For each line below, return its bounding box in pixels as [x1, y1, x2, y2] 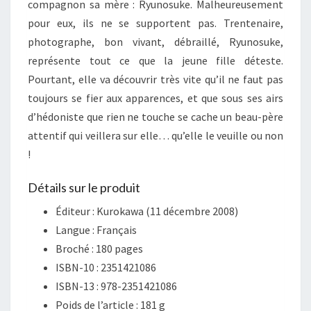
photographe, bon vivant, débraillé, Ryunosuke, [28, 35, 283, 49]
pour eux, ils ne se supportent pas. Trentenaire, [28, 16, 283, 31]
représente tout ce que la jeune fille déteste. [28, 53, 283, 68]
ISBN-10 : [56, 260, 101, 275]
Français [96, 223, 137, 237]
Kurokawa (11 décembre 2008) [96, 204, 238, 219]
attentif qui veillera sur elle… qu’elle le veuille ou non [28, 128, 283, 143]
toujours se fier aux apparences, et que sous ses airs [28, 91, 283, 106]
